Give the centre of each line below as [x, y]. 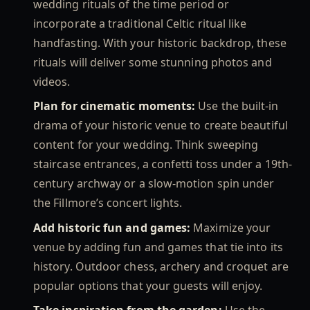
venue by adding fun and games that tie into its [158, 247]
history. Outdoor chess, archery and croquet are [161, 266]
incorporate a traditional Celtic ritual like [140, 24]
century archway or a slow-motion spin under [154, 184]
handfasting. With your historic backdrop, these [160, 43]
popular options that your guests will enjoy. [148, 285]
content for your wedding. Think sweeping [146, 145]
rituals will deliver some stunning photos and [153, 63]
